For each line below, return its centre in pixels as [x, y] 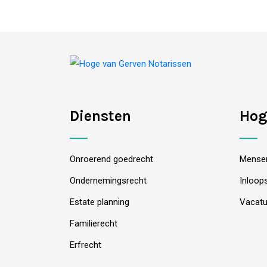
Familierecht [94, 223]
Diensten [100, 116]
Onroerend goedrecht [111, 159]
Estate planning [100, 202]
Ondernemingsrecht [108, 181]
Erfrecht [86, 245]
